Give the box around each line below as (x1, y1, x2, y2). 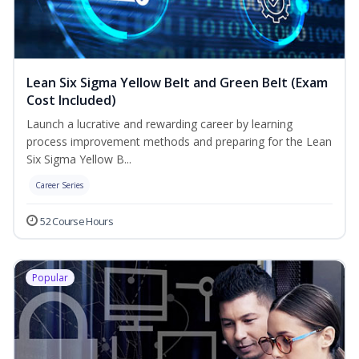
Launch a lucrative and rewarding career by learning (26, 116, 292, 132)
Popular (32, 271, 68, 285)
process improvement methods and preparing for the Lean (26, 134, 332, 150)
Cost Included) (26, 91, 116, 110)
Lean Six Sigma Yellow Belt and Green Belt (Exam (26, 74, 328, 92)
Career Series (35, 179, 83, 192)
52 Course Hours (40, 214, 113, 229)
